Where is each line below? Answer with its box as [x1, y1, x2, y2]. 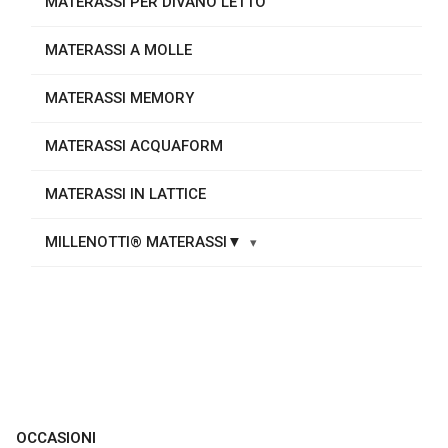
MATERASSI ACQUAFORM [45, 136, 223, 155]
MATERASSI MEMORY [45, 88, 194, 107]
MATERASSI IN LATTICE [45, 184, 206, 203]
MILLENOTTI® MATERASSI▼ [45, 232, 242, 251]
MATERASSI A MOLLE [45, 40, 192, 59]
